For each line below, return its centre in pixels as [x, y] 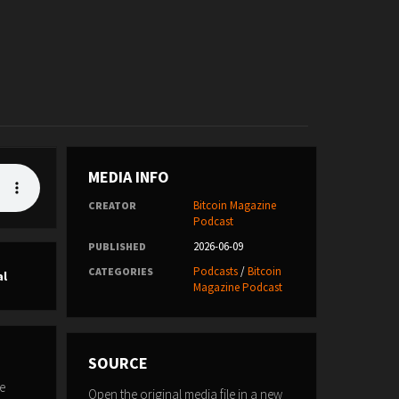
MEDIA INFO [128, 177]
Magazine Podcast [237, 287]
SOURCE [118, 363]
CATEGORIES [120, 271]
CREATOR [112, 205]
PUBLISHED [117, 246]
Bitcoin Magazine [234, 205]
